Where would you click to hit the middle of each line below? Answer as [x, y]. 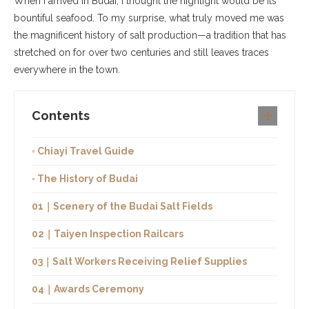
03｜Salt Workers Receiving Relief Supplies [139, 261]
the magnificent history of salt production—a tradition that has [150, 35]
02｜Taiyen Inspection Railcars [108, 233]
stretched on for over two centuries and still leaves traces [141, 52]
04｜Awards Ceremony [88, 289]
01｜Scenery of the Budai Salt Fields [122, 206]
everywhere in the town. [67, 69]
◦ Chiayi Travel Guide [83, 151]
